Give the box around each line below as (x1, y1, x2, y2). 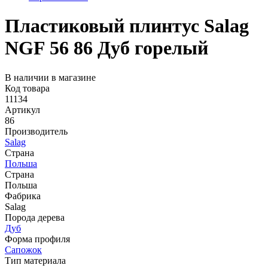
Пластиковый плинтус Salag (5, 15, 249, 37)
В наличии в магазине (5, 72, 96, 83)
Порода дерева (5, 212, 65, 223)
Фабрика (5, 190, 41, 201)
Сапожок (5, 244, 42, 255)
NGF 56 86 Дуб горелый (5, 37, 208, 59)
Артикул (5, 104, 40, 115)
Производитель (5, 126, 68, 136)
